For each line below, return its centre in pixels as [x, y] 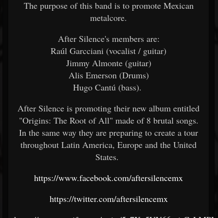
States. [109, 157]
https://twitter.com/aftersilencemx [109, 199]
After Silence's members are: [109, 38]
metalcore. [109, 18]
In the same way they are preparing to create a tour [109, 132]
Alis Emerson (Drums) [109, 75]
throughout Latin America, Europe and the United [109, 145]
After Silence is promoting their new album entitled [109, 108]
